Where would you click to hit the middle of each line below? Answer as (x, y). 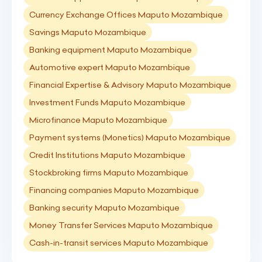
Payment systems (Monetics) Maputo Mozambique (130, 137)
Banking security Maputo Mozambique (104, 208)
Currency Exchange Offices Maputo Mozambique (126, 15)
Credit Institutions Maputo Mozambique (107, 155)
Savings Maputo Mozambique (88, 32)
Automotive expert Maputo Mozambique (110, 67)
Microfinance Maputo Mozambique (98, 120)
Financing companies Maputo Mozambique (114, 190)
